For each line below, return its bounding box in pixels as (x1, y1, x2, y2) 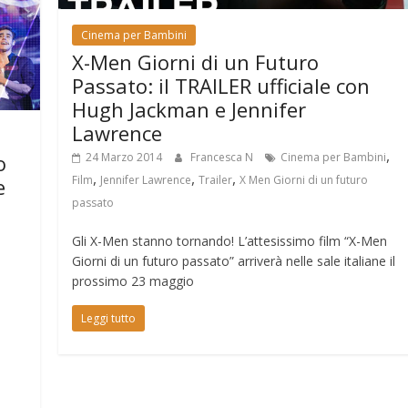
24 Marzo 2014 (86, 148, 163, 165)
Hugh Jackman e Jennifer (72, 95, 307, 123)
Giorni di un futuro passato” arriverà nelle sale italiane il (72, 251, 396, 270)
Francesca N (190, 148, 257, 165)
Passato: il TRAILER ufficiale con (72, 71, 371, 99)
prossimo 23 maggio (72, 271, 195, 290)
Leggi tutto (81, 310, 137, 326)
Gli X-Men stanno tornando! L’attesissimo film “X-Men (72, 231, 388, 250)
